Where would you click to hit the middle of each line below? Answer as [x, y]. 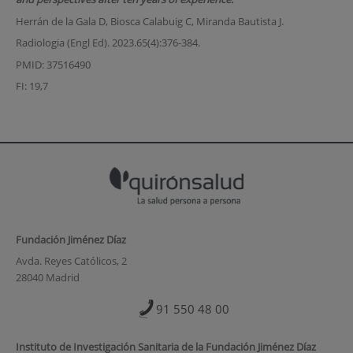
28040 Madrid [47, 278]
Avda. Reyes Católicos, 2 [71, 261]
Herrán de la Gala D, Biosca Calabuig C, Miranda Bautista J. [149, 21]
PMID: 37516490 [53, 64]
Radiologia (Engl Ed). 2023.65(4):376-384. [108, 43]
